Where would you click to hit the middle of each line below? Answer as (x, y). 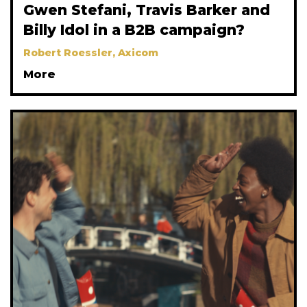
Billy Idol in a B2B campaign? (134, 30)
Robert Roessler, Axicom (91, 53)
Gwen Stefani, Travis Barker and (147, 10)
